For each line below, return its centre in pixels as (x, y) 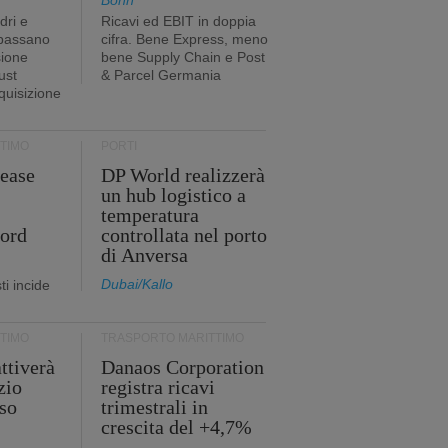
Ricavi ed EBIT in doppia (178, 21)
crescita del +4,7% (176, 427)
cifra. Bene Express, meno (184, 39)
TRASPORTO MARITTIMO (172, 338)
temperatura (149, 215)
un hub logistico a (173, 195)
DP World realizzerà (182, 175)
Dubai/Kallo (136, 284)
